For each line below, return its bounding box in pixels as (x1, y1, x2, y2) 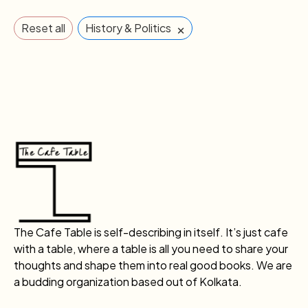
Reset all (21, 20, 65, 35)
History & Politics (85, 20, 171, 35)
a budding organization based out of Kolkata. (14, 274, 242, 289)
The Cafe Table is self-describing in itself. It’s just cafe (14, 224, 288, 239)
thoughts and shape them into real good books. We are (14, 257, 292, 272)
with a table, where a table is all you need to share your (14, 241, 288, 256)
